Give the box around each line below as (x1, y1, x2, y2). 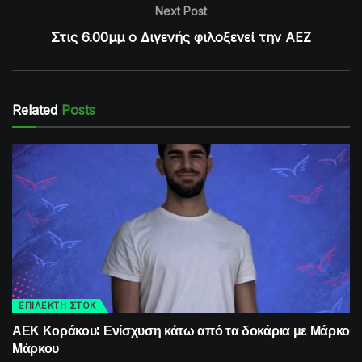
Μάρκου (12, 337, 60, 357)
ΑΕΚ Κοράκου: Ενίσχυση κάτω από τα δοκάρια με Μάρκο (12, 319, 350, 339)
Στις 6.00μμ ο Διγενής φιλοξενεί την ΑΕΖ (51, 28, 311, 45)
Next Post (155, 3, 207, 18)
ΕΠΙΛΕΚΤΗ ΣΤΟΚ (19, 299, 96, 311)
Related (12, 101, 57, 118)
